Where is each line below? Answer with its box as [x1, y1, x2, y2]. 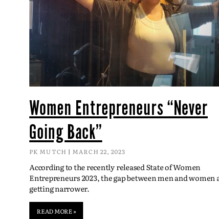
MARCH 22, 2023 [71, 147, 126, 156]
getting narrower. [29, 182, 89, 194]
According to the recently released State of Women [29, 161, 201, 173]
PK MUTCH [29, 147, 68, 156]
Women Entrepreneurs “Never [29, 96, 208, 120]
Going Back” [29, 120, 102, 144]
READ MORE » [37, 206, 76, 216]
